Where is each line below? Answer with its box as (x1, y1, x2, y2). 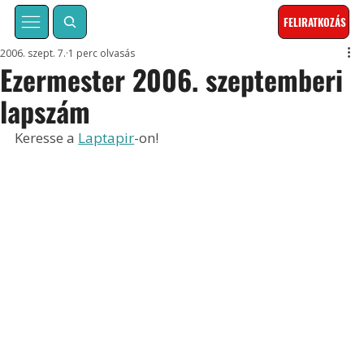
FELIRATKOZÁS (284, 14, 347, 31)
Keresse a (15, 128, 79, 148)
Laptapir (78, 128, 135, 148)
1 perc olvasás (68, 46, 136, 61)
